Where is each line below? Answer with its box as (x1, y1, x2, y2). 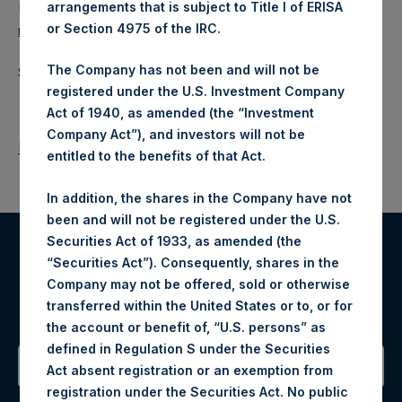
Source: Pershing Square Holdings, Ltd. (18, 63, 258, 81)
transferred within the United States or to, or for (47, 297, 354, 313)
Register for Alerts (113, 254, 289, 284)
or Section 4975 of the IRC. (47, 20, 229, 36)
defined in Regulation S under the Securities (47, 340, 331, 356)
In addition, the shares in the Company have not (47, 189, 353, 205)
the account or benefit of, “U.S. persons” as (47, 319, 327, 335)
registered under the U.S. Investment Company (47, 83, 345, 99)
